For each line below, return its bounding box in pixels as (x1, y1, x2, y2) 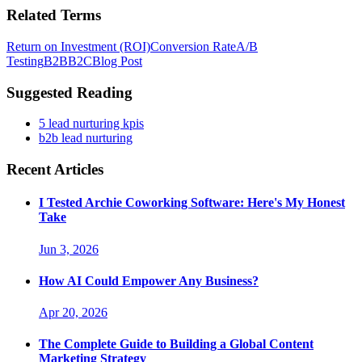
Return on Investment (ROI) (6, 39, 150, 53)
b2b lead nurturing (39, 131, 133, 145)
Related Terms (6, 6, 101, 24)
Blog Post (92, 53, 142, 68)
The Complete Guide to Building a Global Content (39, 337, 314, 351)
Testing (6, 53, 44, 68)
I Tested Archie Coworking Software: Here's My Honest (39, 196, 345, 210)
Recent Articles (6, 161, 103, 179)
